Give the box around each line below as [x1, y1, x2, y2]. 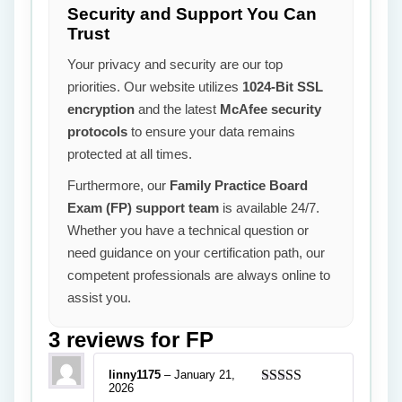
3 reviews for [48, 328, 186, 352]
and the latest [135, 101, 220, 117]
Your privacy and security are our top [67, 57, 283, 72]
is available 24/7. [219, 200, 319, 215]
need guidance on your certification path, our [67, 245, 325, 260]
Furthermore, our [67, 178, 170, 193]
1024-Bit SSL [242, 79, 323, 94]
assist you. [67, 290, 131, 305]
